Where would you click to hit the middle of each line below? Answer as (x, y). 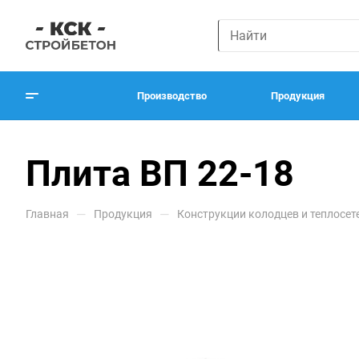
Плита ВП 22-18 (160, 173)
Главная (47, 214)
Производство (172, 95)
